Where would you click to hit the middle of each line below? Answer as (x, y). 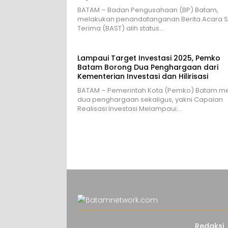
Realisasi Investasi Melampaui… (129, 108)
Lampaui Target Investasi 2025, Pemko (149, 58)
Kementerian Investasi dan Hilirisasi (143, 76)
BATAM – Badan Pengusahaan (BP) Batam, (148, 10)
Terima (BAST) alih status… (121, 28)
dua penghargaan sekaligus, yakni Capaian (150, 99)
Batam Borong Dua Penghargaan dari (148, 67)
